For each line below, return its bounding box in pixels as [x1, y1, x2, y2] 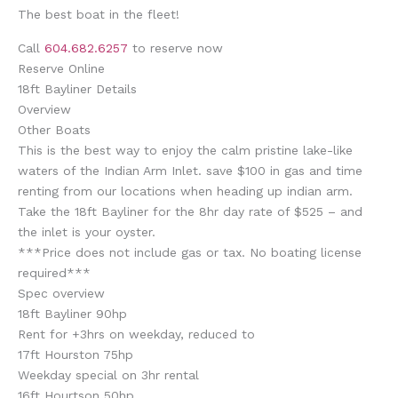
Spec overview [18, 285, 105, 300]
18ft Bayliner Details [18, 81, 137, 96]
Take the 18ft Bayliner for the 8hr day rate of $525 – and [18, 203, 362, 219]
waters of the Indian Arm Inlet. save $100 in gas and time [18, 163, 362, 178]
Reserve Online [18, 60, 105, 76]
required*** [18, 265, 91, 280]
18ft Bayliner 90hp [18, 306, 127, 321]
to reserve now [132, 40, 223, 55]
